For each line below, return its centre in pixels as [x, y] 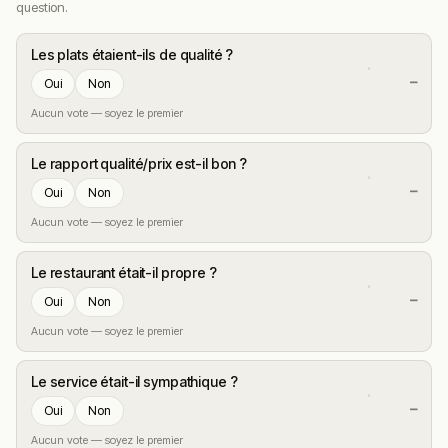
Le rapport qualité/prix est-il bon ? [139, 163]
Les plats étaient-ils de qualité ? [132, 54]
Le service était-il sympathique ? [134, 381]
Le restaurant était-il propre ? [124, 272]
